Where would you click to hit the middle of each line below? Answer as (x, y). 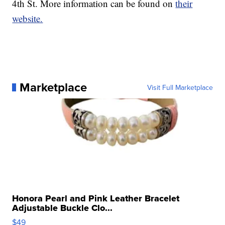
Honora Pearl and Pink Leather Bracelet (96, 198)
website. (28, 18)
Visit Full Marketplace (180, 87)
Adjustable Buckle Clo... (63, 208)
